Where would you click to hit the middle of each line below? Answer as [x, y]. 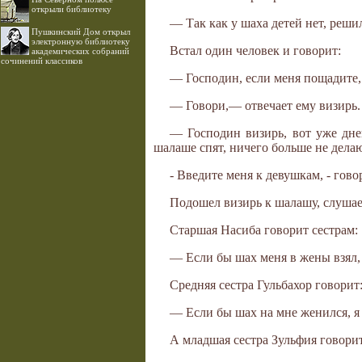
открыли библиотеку [72, 9]
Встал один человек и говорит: [255, 51]
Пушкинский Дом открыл [81, 32]
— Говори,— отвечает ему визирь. [265, 106]
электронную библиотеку [81, 41]
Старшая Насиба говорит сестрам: [264, 230]
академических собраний [80, 51]
